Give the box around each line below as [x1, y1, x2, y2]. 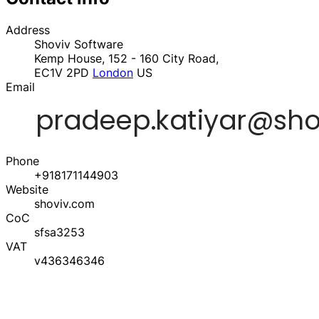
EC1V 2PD [34, 66, 93, 80]
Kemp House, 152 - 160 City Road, [34, 51, 219, 66]
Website [6, 182, 48, 197]
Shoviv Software [34, 37, 123, 52]
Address [6, 23, 50, 38]
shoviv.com [34, 197, 95, 211]
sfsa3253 [34, 225, 85, 240]
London [93, 66, 133, 80]
